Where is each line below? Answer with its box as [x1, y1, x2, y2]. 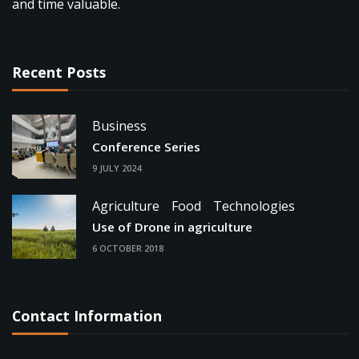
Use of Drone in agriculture [92, 218, 252, 235]
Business [92, 116, 147, 135]
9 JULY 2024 [92, 163, 141, 175]
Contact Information [12, 305, 162, 325]
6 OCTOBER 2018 [92, 243, 163, 255]
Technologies [213, 196, 295, 215]
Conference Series [92, 138, 200, 155]
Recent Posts [12, 62, 106, 82]
